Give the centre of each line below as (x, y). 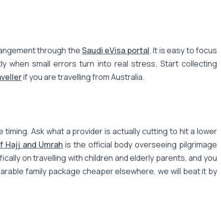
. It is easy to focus (183, 50)
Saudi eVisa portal (116, 50)
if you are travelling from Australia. (83, 77)
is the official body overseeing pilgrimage (140, 144)
